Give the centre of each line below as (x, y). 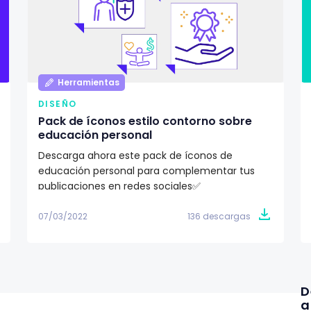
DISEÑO (57, 104)
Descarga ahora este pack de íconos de (135, 156)
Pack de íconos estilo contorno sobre (145, 121)
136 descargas (219, 216)
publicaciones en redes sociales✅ (119, 186)
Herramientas (88, 83)
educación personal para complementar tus (146, 171)
